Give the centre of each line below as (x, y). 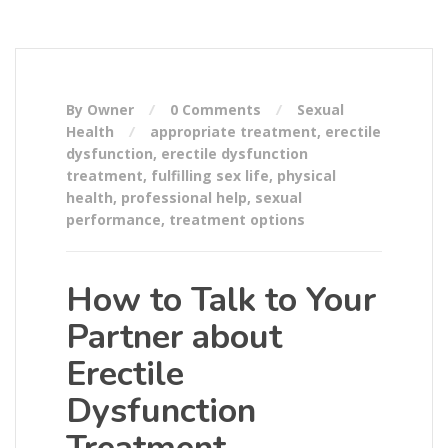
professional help (184, 198)
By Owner (102, 110)
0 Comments (215, 110)
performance (113, 220)
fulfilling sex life (210, 176)
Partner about (174, 337)
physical (306, 176)
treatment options (237, 220)
